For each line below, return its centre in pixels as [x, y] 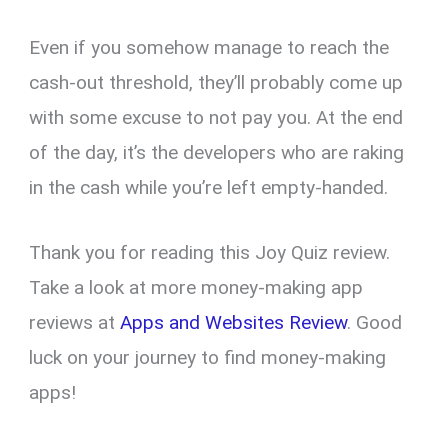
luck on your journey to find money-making [208, 358]
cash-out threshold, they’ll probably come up [216, 82]
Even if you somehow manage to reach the [209, 47]
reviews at [75, 323]
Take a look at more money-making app [196, 288]
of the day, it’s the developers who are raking [217, 152]
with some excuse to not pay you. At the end [216, 117]
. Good [375, 323]
